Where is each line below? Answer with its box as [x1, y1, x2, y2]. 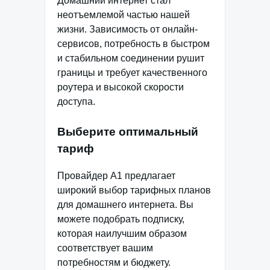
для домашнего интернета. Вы [57, 199, 193, 210]
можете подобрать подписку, [57, 213, 184, 224]
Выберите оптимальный [57, 125, 198, 139]
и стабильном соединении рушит [57, 53, 204, 64]
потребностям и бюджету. [57, 257, 171, 268]
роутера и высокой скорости [57, 82, 184, 93]
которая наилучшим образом [57, 228, 187, 239]
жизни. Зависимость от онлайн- [57, 24, 198, 35]
